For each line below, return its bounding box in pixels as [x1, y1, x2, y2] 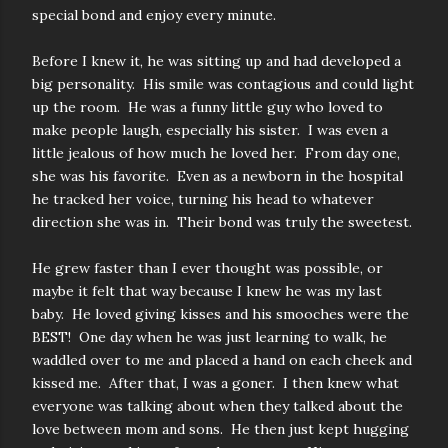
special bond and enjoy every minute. [32, 6, 276, 24]
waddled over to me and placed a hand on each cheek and [32, 351, 412, 369]
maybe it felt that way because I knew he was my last [32, 282, 382, 300]
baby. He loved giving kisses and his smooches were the [32, 305, 409, 323]
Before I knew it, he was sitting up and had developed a [32, 52, 401, 70]
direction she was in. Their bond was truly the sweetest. [32, 213, 412, 231]
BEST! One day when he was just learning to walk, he [32, 328, 387, 346]
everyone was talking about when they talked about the [32, 397, 403, 415]
